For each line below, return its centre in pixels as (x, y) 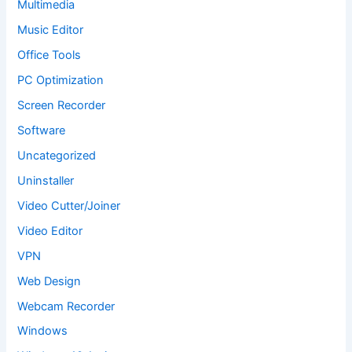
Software (42, 130)
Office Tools (49, 55)
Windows (43, 331)
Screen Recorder (62, 106)
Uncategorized (57, 155)
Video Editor (50, 231)
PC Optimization (61, 81)
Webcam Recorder (66, 306)
